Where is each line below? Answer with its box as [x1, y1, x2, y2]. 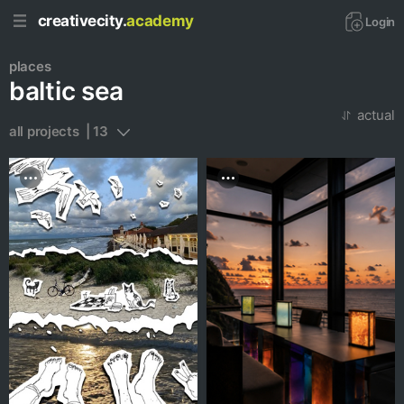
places [9, 58, 51, 75]
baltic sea [9, 76, 124, 106]
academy [126, 11, 194, 30]
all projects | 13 [9, 123, 108, 140]
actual [357, 106, 395, 124]
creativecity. [38, 11, 127, 30]
